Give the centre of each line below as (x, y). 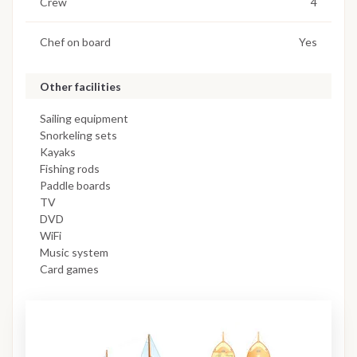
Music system (74, 252)
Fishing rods (70, 168)
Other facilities (80, 87)
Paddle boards (75, 185)
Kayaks (58, 151)
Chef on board (75, 41)
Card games (69, 269)
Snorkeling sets (78, 135)
